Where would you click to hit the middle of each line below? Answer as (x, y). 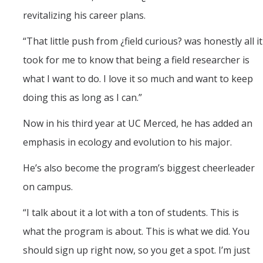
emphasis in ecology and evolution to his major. (127, 142)
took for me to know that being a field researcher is (136, 60)
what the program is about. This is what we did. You (136, 232)
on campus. (48, 187)
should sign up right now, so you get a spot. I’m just (136, 250)
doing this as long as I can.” (82, 98)
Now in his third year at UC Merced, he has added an (138, 124)
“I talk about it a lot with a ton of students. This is (131, 213)
